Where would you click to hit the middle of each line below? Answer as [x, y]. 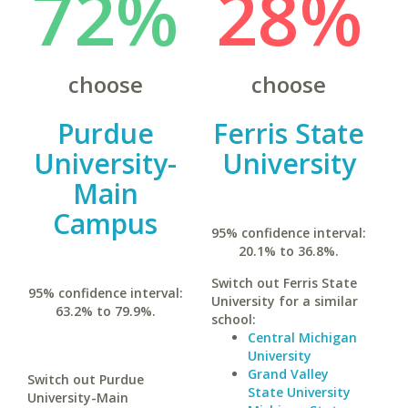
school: [233, 319]
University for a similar [284, 301]
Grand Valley [288, 374]
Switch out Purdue [86, 379]
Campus [106, 224]
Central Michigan [302, 337]
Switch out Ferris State [284, 283]
